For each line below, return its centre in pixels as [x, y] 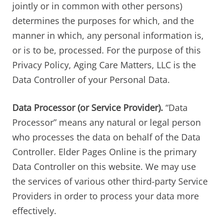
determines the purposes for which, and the [103, 20]
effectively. [34, 210]
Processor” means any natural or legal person [107, 122]
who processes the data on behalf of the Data [106, 137]
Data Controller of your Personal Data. [91, 79]
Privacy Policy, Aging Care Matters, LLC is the [104, 65]
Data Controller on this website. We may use [104, 166]
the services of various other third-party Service [110, 181]
